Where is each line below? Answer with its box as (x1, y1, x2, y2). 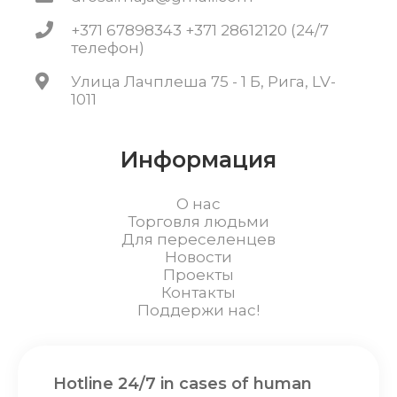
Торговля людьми (128, 213, 269, 230)
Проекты (163, 266, 234, 284)
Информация (121, 146, 276, 173)
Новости (165, 248, 232, 266)
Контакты (161, 284, 236, 301)
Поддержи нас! (137, 301, 260, 319)
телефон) (71, 39, 145, 57)
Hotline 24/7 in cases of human (53, 374, 312, 393)
